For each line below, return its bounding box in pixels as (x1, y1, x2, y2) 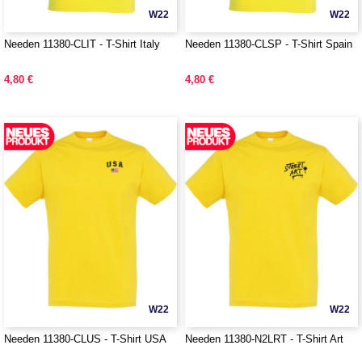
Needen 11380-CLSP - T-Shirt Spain (185, 38, 352, 50)
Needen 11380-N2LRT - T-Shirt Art (185, 333, 343, 345)
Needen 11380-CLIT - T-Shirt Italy (4, 38, 160, 50)
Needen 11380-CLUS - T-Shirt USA (4, 333, 166, 345)
